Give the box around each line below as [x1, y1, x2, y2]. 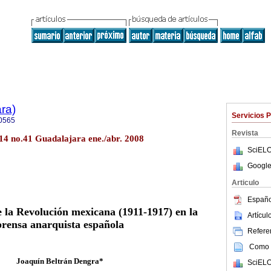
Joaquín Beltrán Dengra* [16, 256, 103, 266]
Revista [232, 129, 258, 137]
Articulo [232, 178, 259, 187]
